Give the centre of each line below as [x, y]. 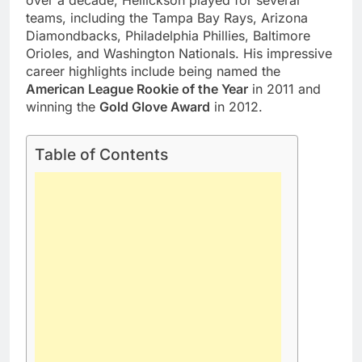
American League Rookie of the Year [137, 89]
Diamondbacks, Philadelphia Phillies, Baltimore [168, 36]
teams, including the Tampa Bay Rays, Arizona [167, 18]
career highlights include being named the [153, 72]
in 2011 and [284, 89]
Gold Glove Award [155, 107]
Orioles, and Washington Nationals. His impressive [179, 54]
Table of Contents [101, 155]
